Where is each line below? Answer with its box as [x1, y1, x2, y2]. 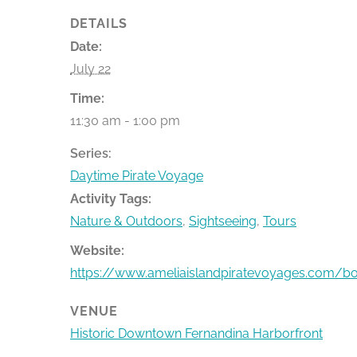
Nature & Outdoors [70, 214, 182, 229]
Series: [70, 146, 112, 161]
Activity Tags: [70, 191, 151, 206]
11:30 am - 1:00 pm [70, 113, 180, 128]
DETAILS [70, 16, 127, 31]
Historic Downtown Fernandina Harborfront [70, 326, 323, 341]
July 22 [70, 61, 111, 76]
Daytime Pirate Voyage [70, 168, 203, 183]
